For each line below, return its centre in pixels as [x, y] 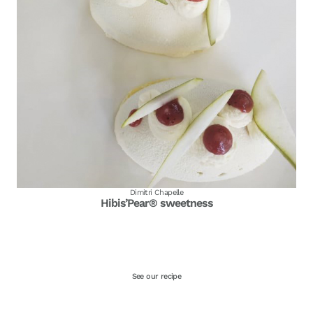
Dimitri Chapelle [156, 193]
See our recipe [156, 277]
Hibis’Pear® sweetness [156, 203]
